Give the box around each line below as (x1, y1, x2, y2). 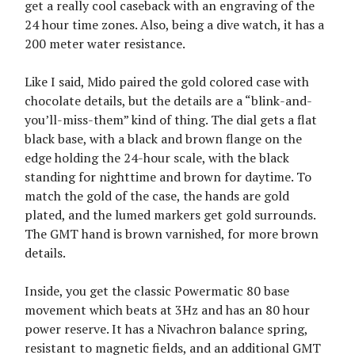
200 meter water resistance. (25, 34, 185, 52)
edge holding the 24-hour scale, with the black (25, 148, 289, 166)
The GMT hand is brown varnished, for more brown (25, 224, 319, 242)
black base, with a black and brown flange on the (25, 129, 302, 147)
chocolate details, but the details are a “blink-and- (25, 91, 312, 109)
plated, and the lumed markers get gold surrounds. (25, 205, 315, 223)
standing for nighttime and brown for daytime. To (25, 167, 311, 185)
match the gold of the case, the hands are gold (25, 186, 289, 204)
